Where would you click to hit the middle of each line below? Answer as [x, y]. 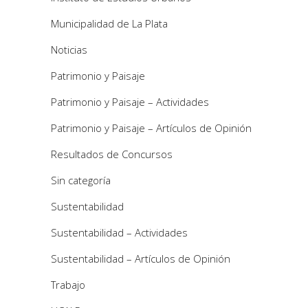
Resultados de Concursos [112, 154]
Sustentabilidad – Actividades [119, 232]
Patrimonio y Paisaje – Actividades [130, 101]
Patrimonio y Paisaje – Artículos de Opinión [151, 128]
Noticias [69, 49]
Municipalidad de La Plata [109, 23]
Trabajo [68, 284]
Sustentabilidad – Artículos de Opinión [141, 258]
